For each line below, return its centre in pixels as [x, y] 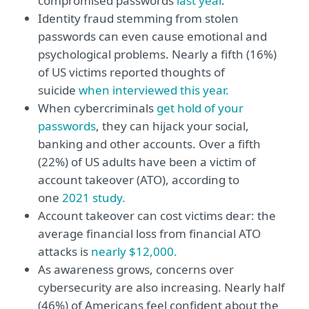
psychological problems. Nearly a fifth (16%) [157, 54]
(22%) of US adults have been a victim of [147, 162]
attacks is [64, 251]
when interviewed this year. [154, 90]
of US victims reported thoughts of [131, 72]
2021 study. [94, 198]
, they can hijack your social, [172, 126]
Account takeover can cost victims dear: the [157, 216]
